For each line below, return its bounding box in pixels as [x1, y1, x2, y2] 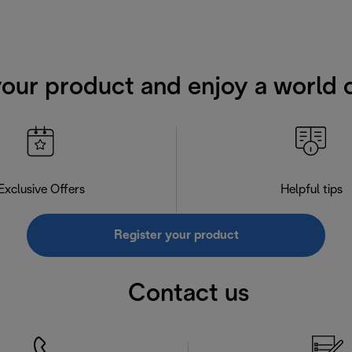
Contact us [128, 282, 249, 306]
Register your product [113, 229, 239, 241]
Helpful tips [280, 183, 343, 196]
